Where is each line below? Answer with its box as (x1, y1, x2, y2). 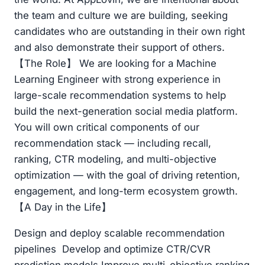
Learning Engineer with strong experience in (14, 73, 221, 86)
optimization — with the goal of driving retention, (14, 169, 240, 182)
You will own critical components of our (14, 121, 199, 134)
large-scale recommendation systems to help (14, 89, 226, 102)
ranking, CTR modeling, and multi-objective (14, 153, 216, 166)
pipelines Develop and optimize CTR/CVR (14, 243, 211, 256)
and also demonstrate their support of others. (14, 41, 225, 54)
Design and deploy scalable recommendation (14, 227, 225, 240)
